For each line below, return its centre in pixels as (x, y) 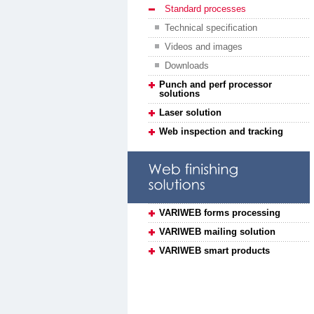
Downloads (187, 66)
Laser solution (190, 113)
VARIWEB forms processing (220, 212)
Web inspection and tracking (221, 132)
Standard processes (205, 9)
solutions (179, 94)
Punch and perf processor (216, 85)
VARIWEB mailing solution (217, 231)
